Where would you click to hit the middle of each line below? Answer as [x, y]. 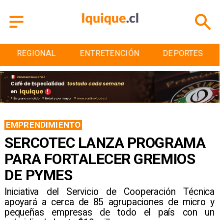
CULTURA [183, 54]
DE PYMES [38, 175]
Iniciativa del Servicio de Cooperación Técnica [110, 192]
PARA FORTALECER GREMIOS [100, 159]
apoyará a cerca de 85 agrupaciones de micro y [110, 202]
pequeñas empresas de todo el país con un [110, 213]
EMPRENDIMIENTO [43, 124]
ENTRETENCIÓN [36, 54]
